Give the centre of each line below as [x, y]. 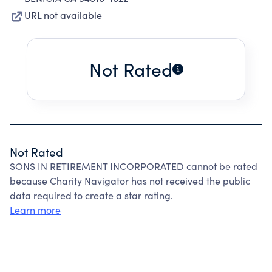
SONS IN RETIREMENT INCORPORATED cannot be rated [134, 166]
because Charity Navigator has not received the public [130, 181]
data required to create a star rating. [91, 195]
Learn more [35, 210]
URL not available [63, 15]
